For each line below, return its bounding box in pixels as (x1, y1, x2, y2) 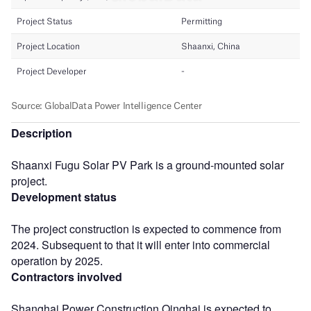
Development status (11, 188, 117, 205)
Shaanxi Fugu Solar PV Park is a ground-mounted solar (11, 156, 284, 173)
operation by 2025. (11, 252, 103, 269)
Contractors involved (11, 268, 122, 285)
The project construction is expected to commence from (11, 220, 281, 237)
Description (11, 124, 72, 141)
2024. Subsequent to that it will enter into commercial (11, 236, 270, 253)
